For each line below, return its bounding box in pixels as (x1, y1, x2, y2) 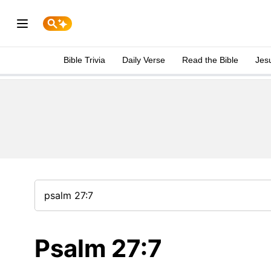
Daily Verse (122, 55, 165, 65)
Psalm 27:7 (34, 233, 162, 263)
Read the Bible (182, 55, 238, 65)
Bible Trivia (64, 55, 105, 65)
